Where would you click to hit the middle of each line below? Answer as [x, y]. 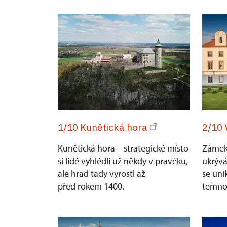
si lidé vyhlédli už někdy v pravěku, [123, 161]
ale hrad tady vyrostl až [102, 174]
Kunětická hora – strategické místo [123, 148]
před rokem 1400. [91, 186]
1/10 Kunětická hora [103, 127]
